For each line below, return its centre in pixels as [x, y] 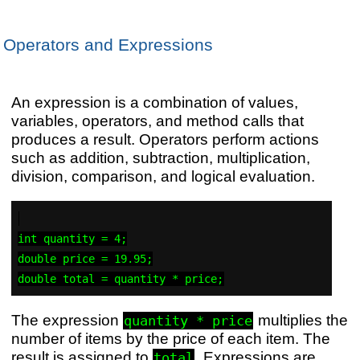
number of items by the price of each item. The [170, 338]
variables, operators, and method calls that [157, 120]
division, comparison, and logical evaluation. [163, 176]
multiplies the [301, 320]
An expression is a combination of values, [154, 102]
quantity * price [188, 321]
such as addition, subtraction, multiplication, [160, 157]
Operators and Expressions [108, 45]
